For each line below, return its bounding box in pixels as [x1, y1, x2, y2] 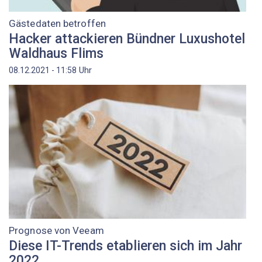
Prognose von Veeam [9, 225, 104, 237]
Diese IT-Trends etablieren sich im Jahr [9, 237, 242, 254]
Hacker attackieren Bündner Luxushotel [9, 30, 245, 47]
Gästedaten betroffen [9, 18, 106, 30]
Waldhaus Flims [9, 45, 104, 61]
